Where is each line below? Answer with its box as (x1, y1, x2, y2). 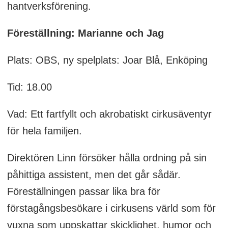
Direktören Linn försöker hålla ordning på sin (7, 152, 207, 163)
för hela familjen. (7, 125, 85, 136)
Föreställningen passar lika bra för (7, 185, 160, 197)
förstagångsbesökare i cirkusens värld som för (7, 202, 216, 214)
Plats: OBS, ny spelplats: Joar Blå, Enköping (7, 54, 208, 66)
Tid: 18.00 (7, 81, 52, 93)
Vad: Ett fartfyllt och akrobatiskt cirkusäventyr (7, 108, 212, 120)
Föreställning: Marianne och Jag (7, 27, 164, 39)
